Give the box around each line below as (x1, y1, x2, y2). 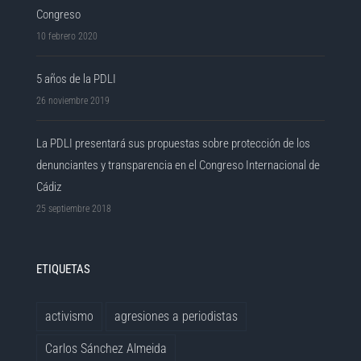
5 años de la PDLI (36, 71, 117, 86)
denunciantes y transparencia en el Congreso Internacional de (36, 157, 321, 172)
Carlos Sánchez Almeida (45, 340, 168, 356)
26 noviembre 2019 (36, 94, 110, 106)
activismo (45, 308, 94, 324)
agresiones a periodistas (114, 308, 239, 324)
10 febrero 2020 (36, 30, 98, 42)
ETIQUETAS (36, 261, 91, 276)
